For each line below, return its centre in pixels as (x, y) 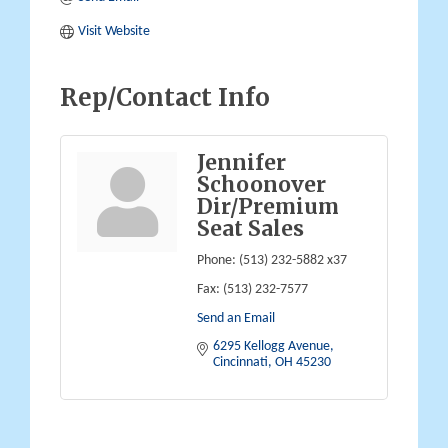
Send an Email (236, 319)
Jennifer (241, 163)
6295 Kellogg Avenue (271, 347)
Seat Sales (250, 229)
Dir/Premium (268, 207)
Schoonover (261, 185)
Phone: (216, 261)
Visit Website (113, 32)
